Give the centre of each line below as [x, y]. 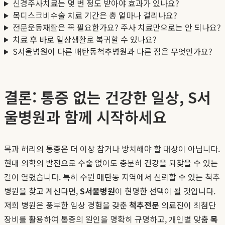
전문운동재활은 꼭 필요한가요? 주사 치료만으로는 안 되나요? [117, 27]
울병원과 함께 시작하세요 [85, 116]
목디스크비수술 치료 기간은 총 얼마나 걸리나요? [95, 15]
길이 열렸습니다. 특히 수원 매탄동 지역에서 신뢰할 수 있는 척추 [112, 177]
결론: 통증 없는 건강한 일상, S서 [107, 97]
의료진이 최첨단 [188, 205]
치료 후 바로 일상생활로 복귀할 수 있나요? [84, 39]
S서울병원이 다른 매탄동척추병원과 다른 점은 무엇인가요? [112, 51]
